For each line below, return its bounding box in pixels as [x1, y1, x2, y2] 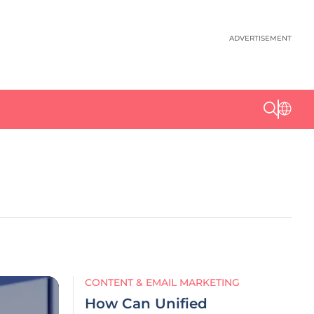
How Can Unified [85, 295, 207, 312]
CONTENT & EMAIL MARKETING [85, 276, 240, 289]
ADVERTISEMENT [229, 34, 292, 43]
